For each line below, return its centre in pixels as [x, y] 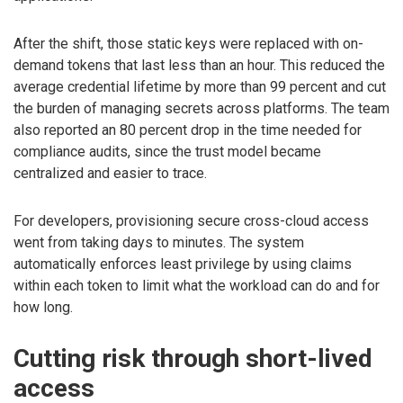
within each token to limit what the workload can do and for [197, 285]
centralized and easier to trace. [110, 173]
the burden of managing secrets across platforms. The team [201, 108]
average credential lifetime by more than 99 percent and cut [200, 86]
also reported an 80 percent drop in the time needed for [188, 130]
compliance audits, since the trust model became [167, 151]
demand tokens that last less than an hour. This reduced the [199, 65]
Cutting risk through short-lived [193, 359]
